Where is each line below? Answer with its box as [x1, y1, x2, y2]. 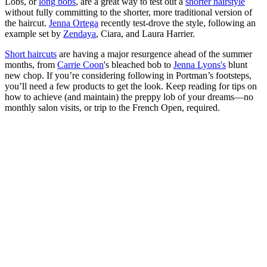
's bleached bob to [104, 59, 173, 70]
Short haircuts [5, 48, 57, 59]
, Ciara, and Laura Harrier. [96, 28, 195, 39]
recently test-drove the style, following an [98, 17, 256, 28]
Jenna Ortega [49, 17, 98, 28]
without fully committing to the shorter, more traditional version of [5, 7, 252, 17]
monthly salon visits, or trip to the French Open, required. [5, 102, 220, 113]
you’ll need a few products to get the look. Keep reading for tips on [5, 80, 257, 91]
